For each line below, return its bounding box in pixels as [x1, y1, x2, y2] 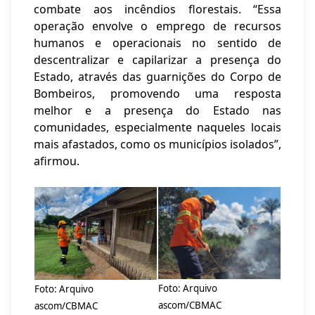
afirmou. [34, 153, 79, 169]
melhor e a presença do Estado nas [34, 103, 281, 118]
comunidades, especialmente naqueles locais [34, 120, 281, 135]
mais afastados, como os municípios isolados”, [34, 136, 281, 152]
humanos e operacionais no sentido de [34, 35, 281, 51]
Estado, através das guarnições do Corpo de [34, 69, 281, 84]
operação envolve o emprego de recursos [34, 18, 281, 34]
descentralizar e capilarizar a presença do [34, 52, 281, 67]
